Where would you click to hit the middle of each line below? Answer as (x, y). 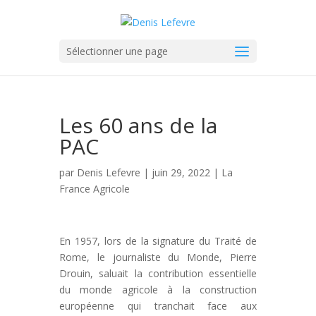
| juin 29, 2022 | (181, 172)
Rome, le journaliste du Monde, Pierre (158, 257)
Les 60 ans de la (138, 125)
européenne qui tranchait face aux (158, 306)
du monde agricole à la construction (158, 290)
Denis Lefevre (109, 172)
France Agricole (95, 189)
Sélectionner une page (117, 51)
